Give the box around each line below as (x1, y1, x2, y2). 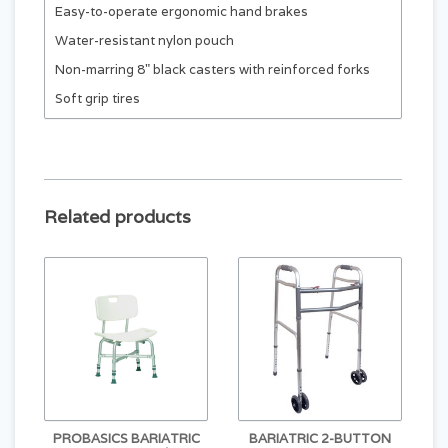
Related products (44, 205, 191, 229)
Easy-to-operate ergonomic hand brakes (55, 3, 308, 20)
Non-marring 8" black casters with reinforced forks (55, 61, 370, 78)
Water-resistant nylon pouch (55, 32, 234, 49)
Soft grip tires (55, 90, 140, 107)
